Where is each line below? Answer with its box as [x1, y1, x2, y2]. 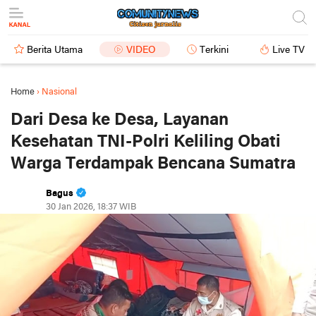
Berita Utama [27, 45, 83, 56]
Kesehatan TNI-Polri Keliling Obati [11, 133, 281, 151]
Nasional [42, 87, 77, 97]
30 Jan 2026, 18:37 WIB [46, 202, 136, 212]
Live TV [272, 45, 305, 56]
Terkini [200, 45, 229, 56]
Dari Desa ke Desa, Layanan [11, 111, 229, 129]
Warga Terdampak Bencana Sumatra [11, 155, 296, 173]
